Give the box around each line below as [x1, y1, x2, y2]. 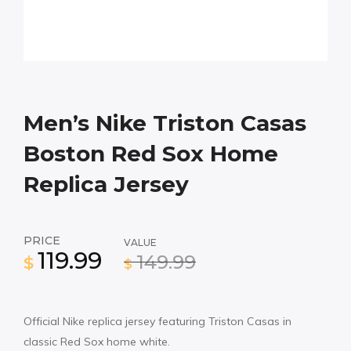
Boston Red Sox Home [24, 139, 278, 167]
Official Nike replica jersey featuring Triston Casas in [24, 313, 291, 328]
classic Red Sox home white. [24, 334, 170, 349]
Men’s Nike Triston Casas [24, 109, 306, 136]
